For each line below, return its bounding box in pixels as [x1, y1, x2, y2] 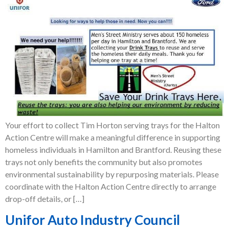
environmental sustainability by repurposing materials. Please [5, 169, 219, 179]
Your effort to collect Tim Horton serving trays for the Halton [5, 120, 220, 130]
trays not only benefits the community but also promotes [5, 157, 202, 167]
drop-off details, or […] [5, 194, 84, 204]
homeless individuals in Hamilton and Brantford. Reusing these [5, 145, 221, 155]
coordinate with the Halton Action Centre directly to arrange [5, 181, 216, 192]
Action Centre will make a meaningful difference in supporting [5, 132, 220, 143]
